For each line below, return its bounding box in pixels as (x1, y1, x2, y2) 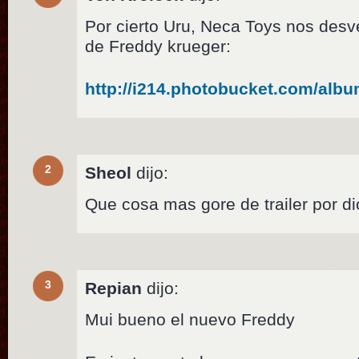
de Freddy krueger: (85, 37, 232, 56)
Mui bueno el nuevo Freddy (85, 310, 296, 329)
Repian (85, 279, 143, 298)
